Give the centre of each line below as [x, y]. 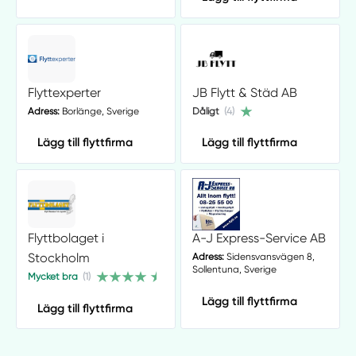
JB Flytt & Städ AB [244, 92]
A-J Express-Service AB [259, 238]
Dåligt [205, 112]
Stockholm [58, 258]
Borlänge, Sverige [99, 112]
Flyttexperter [64, 92]
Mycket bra [52, 277]
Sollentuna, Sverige [234, 270]
